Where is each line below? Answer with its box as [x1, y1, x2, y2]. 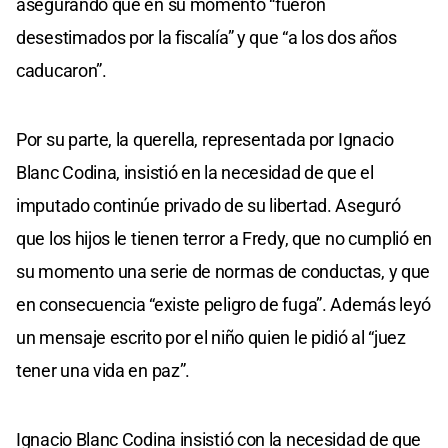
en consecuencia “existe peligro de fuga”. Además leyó [16, 293, 432, 315]
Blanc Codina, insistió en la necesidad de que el [16, 161, 374, 183]
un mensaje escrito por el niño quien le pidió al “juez [16, 326, 406, 348]
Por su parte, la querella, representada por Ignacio [16, 128, 394, 150]
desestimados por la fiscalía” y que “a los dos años [16, 26, 397, 48]
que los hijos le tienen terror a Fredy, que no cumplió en [16, 227, 432, 249]
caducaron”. [16, 59, 107, 81]
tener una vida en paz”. [16, 359, 191, 381]
